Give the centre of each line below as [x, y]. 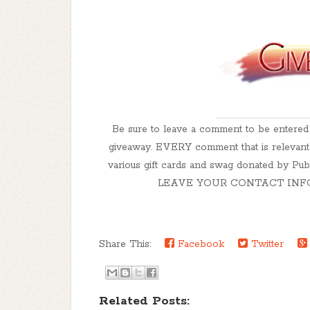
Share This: [128, 244]
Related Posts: [144, 301]
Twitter [266, 244]
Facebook [199, 244]
